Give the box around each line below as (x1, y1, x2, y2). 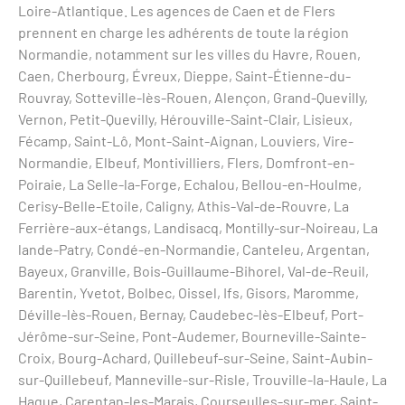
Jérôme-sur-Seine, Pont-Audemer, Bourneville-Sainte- (18, 327, 366, 345)
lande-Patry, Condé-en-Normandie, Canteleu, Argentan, (18, 240, 370, 259)
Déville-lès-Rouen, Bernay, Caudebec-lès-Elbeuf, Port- (18, 306, 363, 324)
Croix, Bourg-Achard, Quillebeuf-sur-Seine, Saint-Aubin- (18, 349, 372, 367)
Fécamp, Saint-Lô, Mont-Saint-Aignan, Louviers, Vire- (18, 132, 353, 150)
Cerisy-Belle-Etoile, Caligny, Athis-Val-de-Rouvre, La (18, 197, 349, 215)
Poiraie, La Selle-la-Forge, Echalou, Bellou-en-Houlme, (18, 175, 362, 193)
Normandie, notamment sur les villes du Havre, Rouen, (18, 45, 361, 63)
